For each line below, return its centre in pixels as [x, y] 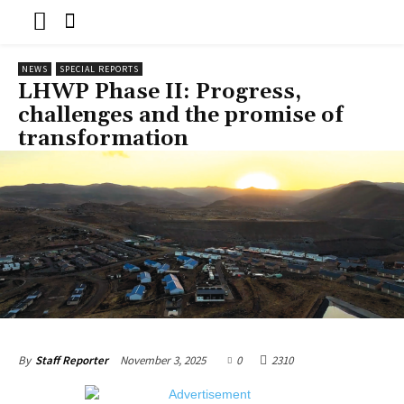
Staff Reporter [72, 360]
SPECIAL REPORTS [99, 69]
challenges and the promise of [181, 115]
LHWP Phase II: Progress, [160, 92]
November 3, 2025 [163, 360]
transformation [103, 138]
